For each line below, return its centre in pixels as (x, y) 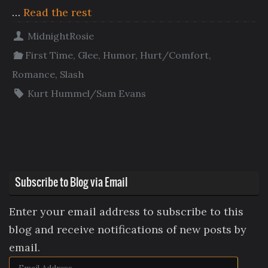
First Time (49, 55)
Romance (33, 74)
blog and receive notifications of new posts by (128, 230)
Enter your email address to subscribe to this (126, 212)
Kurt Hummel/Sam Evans (87, 94)
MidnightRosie (61, 36)
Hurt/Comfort (175, 55)
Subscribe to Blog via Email (71, 183)
